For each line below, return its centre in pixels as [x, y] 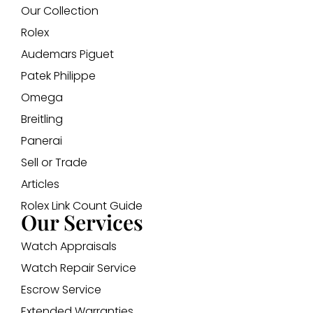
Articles [40, 184]
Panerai [42, 141]
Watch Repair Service [79, 268]
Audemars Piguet [67, 54]
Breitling [42, 119]
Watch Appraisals [69, 247]
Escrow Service [61, 290]
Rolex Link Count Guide [82, 206]
